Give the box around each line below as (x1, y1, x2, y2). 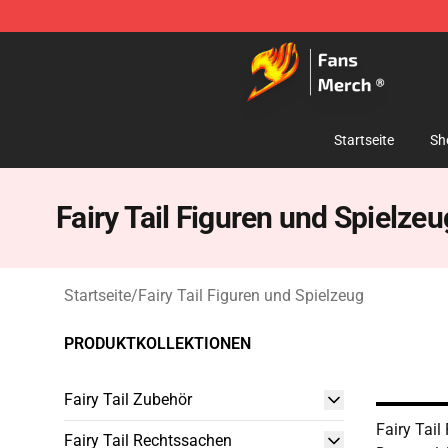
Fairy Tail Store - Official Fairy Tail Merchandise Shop (63, 37, 436, 56)
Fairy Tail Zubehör (64, 390, 192, 409)
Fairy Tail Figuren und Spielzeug (138, 286, 364, 305)
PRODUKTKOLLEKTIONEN (64, 334, 251, 353)
